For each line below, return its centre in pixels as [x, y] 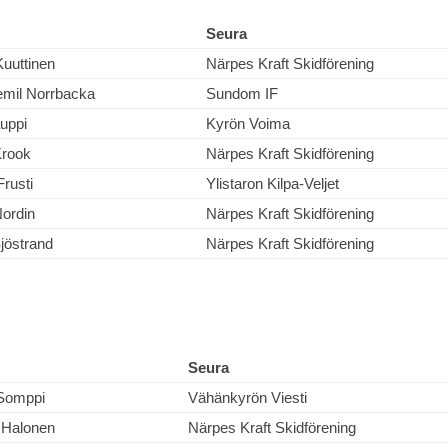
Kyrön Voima [248, 123]
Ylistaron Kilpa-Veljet [272, 183]
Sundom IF [242, 93]
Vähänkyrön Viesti [247, 397]
